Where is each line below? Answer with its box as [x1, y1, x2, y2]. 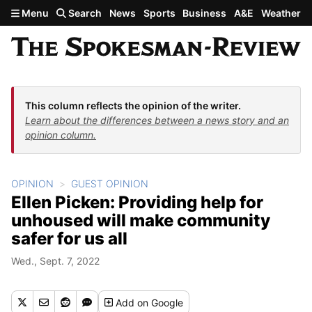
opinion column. [25, 128, 96, 141]
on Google [137, 296, 184, 309]
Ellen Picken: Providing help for [11, 192, 263, 212]
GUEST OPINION [71, 177, 148, 189]
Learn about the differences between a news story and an [25, 114, 289, 126]
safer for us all [11, 228, 127, 249]
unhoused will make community [11, 210, 270, 231]
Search [66, 7, 102, 19]
